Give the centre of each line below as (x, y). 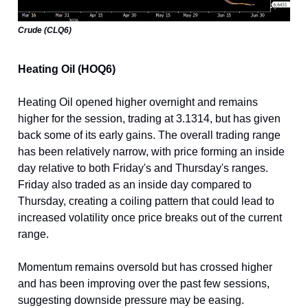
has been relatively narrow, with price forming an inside (151, 151)
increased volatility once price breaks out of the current (150, 217)
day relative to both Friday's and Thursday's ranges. (143, 168)
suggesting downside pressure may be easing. (131, 300)
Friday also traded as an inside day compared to (135, 184)
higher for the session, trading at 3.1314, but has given (149, 118)
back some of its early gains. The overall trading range (149, 135)
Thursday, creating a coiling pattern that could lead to (146, 201)
